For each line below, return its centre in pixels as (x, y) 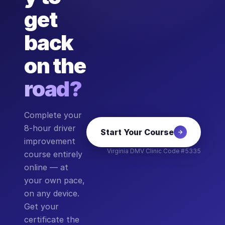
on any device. (52, 193)
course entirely (53, 154)
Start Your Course (137, 132)
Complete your (53, 115)
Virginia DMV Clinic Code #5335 (154, 151)
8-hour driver (50, 128)
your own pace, (54, 180)
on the (55, 66)
